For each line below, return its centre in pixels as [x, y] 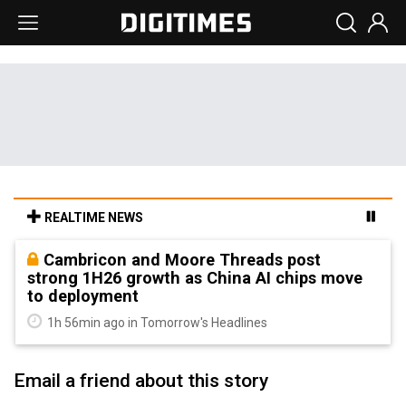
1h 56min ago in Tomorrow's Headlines [156, 323]
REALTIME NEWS [92, 217]
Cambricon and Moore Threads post [182, 260]
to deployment [83, 296]
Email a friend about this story [141, 381]
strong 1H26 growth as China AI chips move [195, 278]
